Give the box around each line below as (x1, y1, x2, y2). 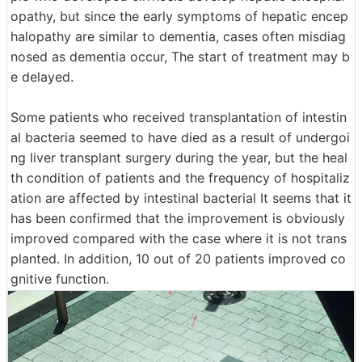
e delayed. (11, 69, 74, 85)
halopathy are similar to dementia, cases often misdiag (11, 28, 346, 44)
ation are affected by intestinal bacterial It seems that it (11, 190, 351, 206)
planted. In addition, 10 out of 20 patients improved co (11, 250, 346, 267)
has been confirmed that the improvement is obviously (11, 210, 345, 226)
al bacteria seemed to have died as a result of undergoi (11, 129, 350, 145)
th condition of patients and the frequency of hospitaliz (11, 170, 350, 186)
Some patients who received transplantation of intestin (11, 109, 347, 125)
